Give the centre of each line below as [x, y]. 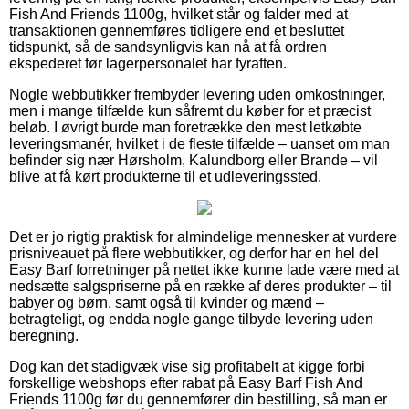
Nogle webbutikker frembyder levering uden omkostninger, [197, 94]
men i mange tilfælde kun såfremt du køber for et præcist [190, 110]
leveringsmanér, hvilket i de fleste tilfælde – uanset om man [199, 143]
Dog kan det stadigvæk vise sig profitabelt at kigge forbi [187, 366]
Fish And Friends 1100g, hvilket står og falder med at [178, 14]
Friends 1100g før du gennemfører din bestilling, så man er [198, 399]
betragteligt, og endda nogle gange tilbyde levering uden [191, 319]
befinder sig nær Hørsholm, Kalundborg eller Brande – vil [194, 160]
